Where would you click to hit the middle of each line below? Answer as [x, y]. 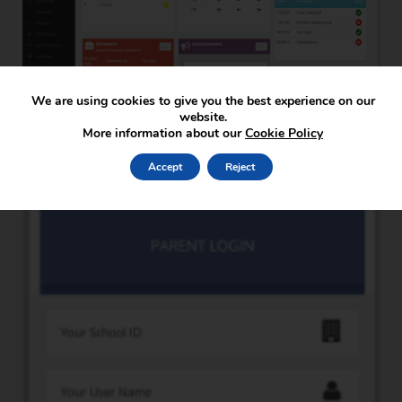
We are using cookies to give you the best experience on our [203, 100]
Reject [240, 166]
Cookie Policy [284, 133]
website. [203, 117]
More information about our [164, 133]
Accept [165, 166]
